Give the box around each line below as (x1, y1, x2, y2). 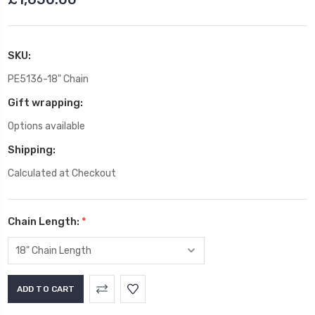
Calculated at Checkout (8, 167, 116, 180)
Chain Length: (8, 215, 82, 229)
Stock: (8, 292, 41, 305)
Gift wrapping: (8, 96, 83, 110)
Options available (8, 120, 85, 133)
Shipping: (8, 143, 56, 157)
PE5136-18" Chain (8, 73, 89, 86)
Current (8, 276, 49, 290)
